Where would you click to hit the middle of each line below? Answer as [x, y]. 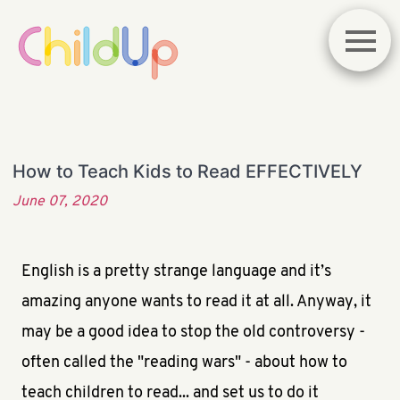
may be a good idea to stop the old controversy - [193, 333]
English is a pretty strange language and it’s [176, 272]
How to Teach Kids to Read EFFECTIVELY [187, 171]
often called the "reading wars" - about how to [184, 363]
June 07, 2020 [60, 202]
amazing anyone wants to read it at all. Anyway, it [196, 302]
